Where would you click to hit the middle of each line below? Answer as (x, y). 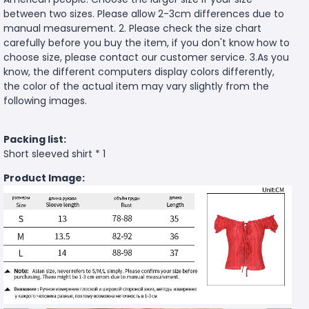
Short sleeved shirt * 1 (54, 153)
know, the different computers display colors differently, (139, 71)
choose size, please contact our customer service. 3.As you (146, 57)
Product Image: (44, 178)
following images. (45, 100)
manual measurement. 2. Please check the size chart (132, 28)
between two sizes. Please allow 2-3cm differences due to (144, 13)
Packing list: (35, 139)
